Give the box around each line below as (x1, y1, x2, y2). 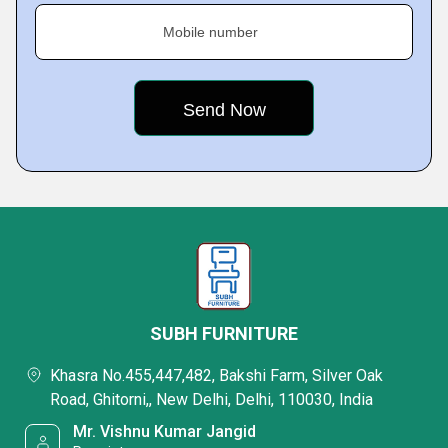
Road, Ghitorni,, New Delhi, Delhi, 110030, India (50, 390, 373, 409)
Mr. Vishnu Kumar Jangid (73, 422, 257, 441)
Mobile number (163, 24, 258, 40)
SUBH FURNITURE (150, 323, 298, 344)
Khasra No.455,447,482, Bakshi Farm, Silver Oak (50, 366, 383, 385)
